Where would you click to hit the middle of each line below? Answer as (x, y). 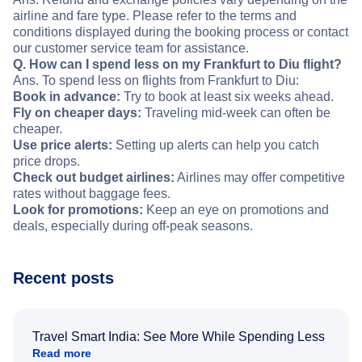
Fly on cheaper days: (77, 113)
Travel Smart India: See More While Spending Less (179, 337)
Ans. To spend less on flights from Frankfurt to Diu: (156, 81)
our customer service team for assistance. (131, 48)
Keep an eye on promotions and (236, 210)
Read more (62, 354)
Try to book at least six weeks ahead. (227, 97)
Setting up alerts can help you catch (216, 145)
